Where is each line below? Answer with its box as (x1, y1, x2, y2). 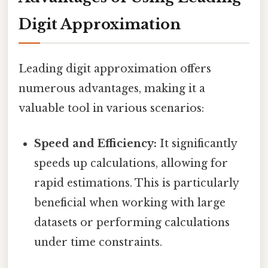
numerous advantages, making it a (19, 82, 205, 96)
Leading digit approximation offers (19, 62, 211, 76)
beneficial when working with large (34, 196, 226, 210)
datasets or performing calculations (34, 216, 230, 230)
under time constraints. (34, 236, 163, 249)
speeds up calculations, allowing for (34, 157, 229, 170)
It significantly (157, 137, 237, 151)
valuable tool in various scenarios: (19, 102, 204, 115)
